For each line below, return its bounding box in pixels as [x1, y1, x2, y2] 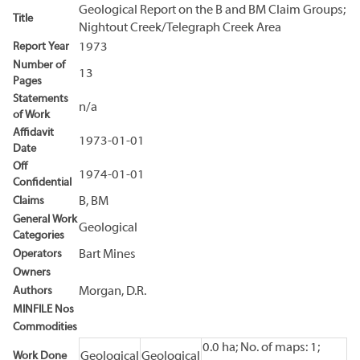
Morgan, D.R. [79, 284, 146, 298]
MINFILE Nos [13, 303, 74, 316]
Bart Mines [79, 247, 136, 261]
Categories [13, 229, 64, 242]
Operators [13, 247, 62, 260]
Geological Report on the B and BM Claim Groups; [79, 3, 346, 17]
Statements [13, 92, 68, 105]
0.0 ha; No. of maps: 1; [202, 341, 320, 354]
